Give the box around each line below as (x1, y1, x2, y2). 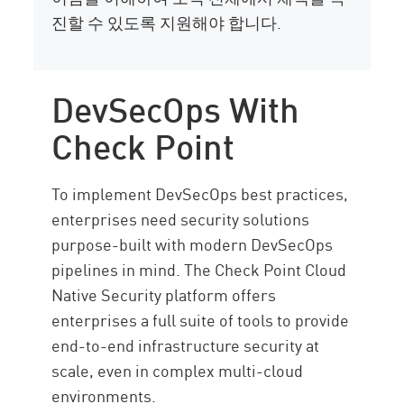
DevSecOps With (51, 82, 300, 132)
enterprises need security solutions (51, 207, 310, 231)
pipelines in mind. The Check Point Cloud (51, 257, 347, 281)
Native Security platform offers (51, 282, 277, 307)
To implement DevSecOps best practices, (51, 181, 349, 206)
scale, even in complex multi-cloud (51, 358, 304, 382)
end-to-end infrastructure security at (51, 333, 320, 357)
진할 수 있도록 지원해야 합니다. (51, 10, 282, 34)
